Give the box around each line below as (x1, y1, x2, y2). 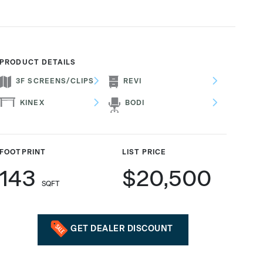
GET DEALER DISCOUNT (70, 223, 173, 234)
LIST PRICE (122, 148, 167, 156)
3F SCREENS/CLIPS (16, 77, 95, 85)
